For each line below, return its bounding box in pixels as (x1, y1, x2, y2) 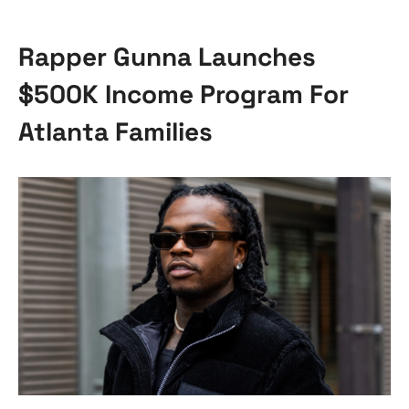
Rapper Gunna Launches (18, 39, 316, 73)
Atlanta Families (18, 114, 213, 148)
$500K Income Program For (18, 77, 349, 110)
